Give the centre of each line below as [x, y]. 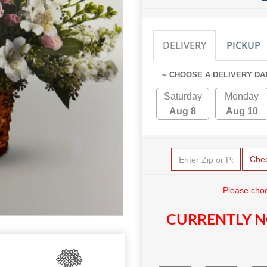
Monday [242, 97]
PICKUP [243, 46]
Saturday [183, 97]
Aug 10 [242, 111]
